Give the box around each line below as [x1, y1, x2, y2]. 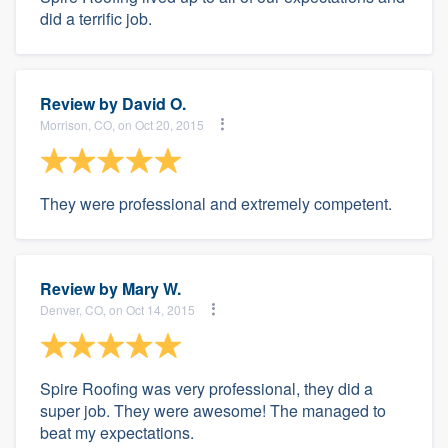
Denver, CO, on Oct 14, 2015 [40, 300, 195, 318]
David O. [122, 92, 186, 115]
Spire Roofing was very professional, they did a [40, 377, 373, 400]
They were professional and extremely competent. [40, 192, 392, 215]
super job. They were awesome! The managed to [40, 399, 386, 422]
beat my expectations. [40, 421, 194, 444]
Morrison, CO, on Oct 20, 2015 [40, 115, 204, 133]
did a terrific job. [40, 7, 152, 30]
